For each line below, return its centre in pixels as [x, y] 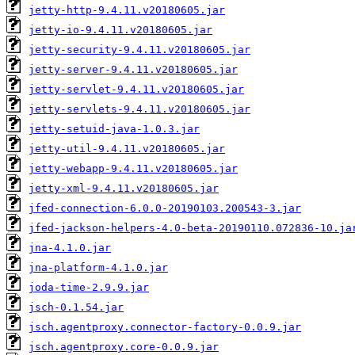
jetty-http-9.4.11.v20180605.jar [127, 10]
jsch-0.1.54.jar [76, 307]
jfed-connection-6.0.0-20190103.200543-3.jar [165, 208]
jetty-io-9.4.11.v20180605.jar [120, 30]
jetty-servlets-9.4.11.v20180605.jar [139, 109]
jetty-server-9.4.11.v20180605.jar [133, 70]
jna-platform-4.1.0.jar [98, 268]
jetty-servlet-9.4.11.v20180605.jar [136, 90]
